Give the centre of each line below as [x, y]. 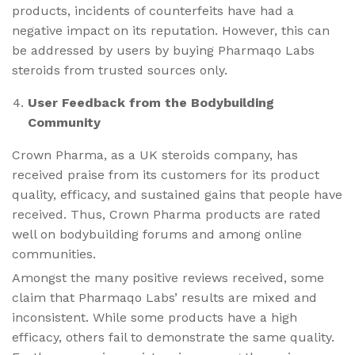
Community [64, 122]
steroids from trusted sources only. [120, 70]
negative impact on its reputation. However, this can [171, 30]
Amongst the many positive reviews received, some [168, 277]
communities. [56, 254]
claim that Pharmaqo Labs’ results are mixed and [164, 297]
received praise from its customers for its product [166, 174]
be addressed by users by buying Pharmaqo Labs [163, 50]
